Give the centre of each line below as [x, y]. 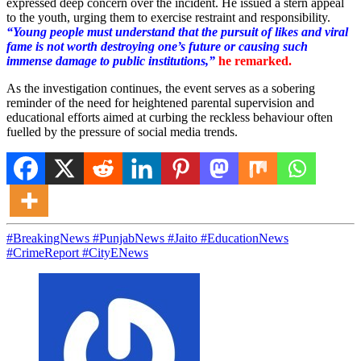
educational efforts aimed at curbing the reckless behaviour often [170, 117]
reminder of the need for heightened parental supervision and [160, 102]
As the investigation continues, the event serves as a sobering [161, 88]
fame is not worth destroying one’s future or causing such [157, 46]
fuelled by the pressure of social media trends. [122, 131]
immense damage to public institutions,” [111, 60]
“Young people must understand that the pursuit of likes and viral [177, 31]
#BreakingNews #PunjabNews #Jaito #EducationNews [147, 238]
